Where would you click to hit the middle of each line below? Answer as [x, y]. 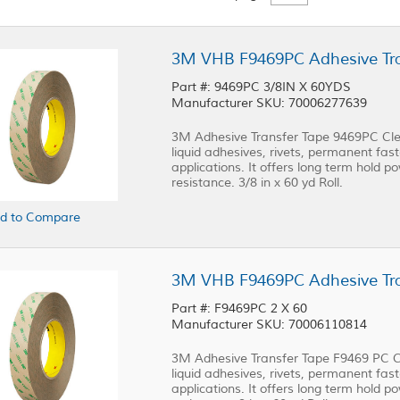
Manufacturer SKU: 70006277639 [269, 103]
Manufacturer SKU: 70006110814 [269, 325]
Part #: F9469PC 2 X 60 [241, 308]
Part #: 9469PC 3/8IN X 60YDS [263, 87]
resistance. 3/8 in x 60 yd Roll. [257, 183]
